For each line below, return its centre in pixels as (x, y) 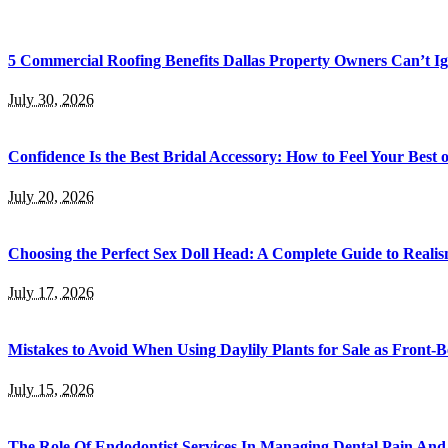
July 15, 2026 (51, 389)
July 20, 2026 (51, 196)
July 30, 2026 (51, 100)
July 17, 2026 (51, 293)
